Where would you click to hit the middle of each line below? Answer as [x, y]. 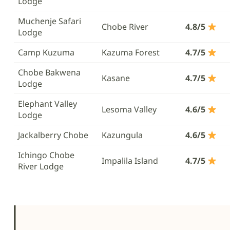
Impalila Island [130, 161]
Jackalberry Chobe [53, 135]
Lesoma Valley [129, 109]
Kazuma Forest [131, 52]
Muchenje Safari [50, 21]
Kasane [116, 78]
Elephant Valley [47, 104]
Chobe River [125, 27]
